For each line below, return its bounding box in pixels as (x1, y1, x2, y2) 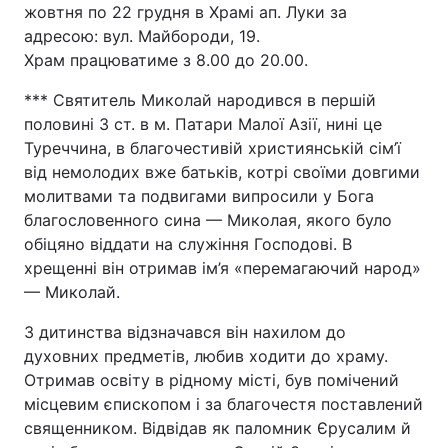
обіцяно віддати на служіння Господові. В (24, 234, 352, 254)
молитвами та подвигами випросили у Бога (24, 186, 374, 206)
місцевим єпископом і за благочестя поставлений (24, 394, 423, 414)
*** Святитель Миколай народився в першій (24, 90, 376, 110)
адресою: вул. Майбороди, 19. (24, 26, 260, 46)
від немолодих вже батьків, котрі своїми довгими (24, 162, 420, 182)
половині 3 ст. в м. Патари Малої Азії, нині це (24, 114, 382, 134)
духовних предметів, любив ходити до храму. (24, 346, 388, 366)
